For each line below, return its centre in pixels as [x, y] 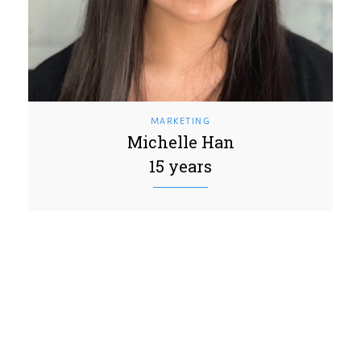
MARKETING [180, 120]
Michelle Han [180, 141]
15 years [180, 166]
